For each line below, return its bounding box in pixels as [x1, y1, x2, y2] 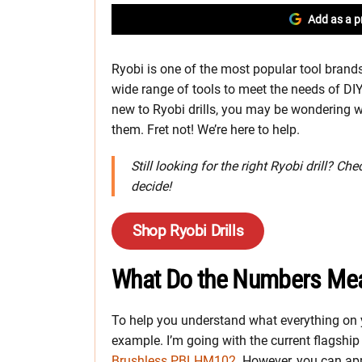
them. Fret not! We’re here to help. [112, 122, 300, 138]
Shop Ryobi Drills [133, 221, 244, 241]
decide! [131, 179, 171, 195]
